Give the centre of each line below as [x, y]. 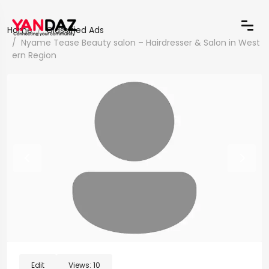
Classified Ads [75, 30]
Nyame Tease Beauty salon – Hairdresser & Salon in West [141, 43]
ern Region [34, 55]
